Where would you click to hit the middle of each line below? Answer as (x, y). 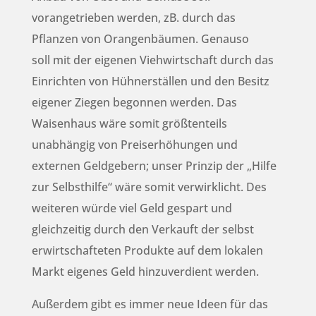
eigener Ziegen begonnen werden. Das (134, 103)
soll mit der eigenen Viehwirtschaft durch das (152, 60)
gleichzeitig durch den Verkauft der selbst (142, 230)
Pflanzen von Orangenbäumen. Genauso (140, 39)
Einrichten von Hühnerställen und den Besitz (150, 81)
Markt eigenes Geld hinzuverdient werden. (145, 272)
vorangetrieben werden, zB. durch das (133, 18)
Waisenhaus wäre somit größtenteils (129, 124)
